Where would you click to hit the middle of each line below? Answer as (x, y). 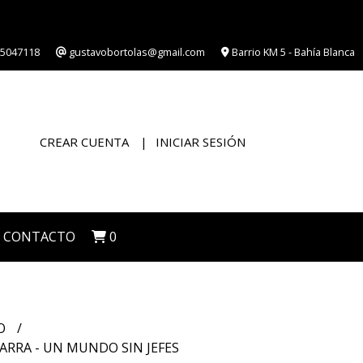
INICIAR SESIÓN (201, 141)
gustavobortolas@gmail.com (136, 52)
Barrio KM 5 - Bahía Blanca (292, 52)
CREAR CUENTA (84, 141)
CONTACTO (39, 237)
